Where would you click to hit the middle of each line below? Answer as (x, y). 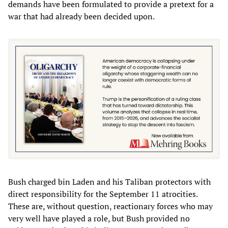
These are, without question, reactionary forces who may (110, 206)
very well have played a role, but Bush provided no (99, 219)
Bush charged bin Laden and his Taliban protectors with (109, 182)
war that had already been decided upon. (81, 16)
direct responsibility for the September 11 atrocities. (103, 194)
